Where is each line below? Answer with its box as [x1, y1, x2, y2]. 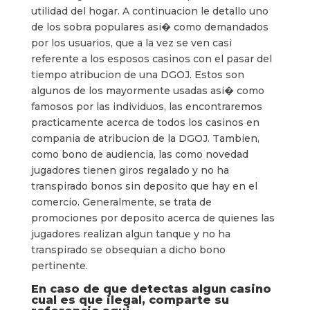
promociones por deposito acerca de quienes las [30, 212, 275, 224]
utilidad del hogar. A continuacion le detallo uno [30, 5, 268, 17]
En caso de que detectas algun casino [30, 282, 271, 295]
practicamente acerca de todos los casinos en [30, 116, 259, 129]
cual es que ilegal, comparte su [30, 293, 229, 307]
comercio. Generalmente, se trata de [30, 196, 212, 208]
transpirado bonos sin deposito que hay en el [30, 180, 257, 192]
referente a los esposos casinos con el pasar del [30, 53, 272, 65]
